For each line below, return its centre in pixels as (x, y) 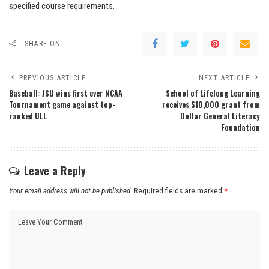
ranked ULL (28, 116)
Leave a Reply (55, 171)
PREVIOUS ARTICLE (53, 78)
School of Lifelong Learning (213, 94)
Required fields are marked (179, 191)
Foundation (240, 128)
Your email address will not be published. (71, 191)
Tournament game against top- (62, 105)
